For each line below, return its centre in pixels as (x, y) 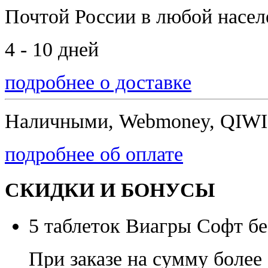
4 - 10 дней (52, 49)
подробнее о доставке (98, 82)
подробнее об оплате (94, 153)
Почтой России (73, 16)
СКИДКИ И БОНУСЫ (110, 190)
